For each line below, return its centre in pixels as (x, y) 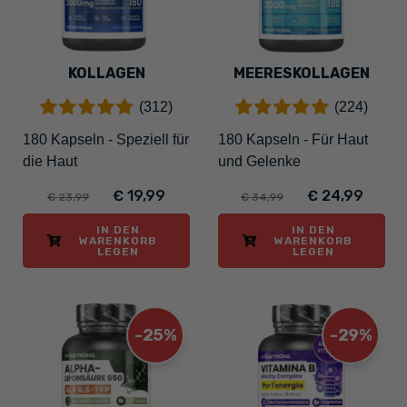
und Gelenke (260, 162)
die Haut (50, 162)
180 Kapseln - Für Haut (293, 140)
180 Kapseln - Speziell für (106, 140)
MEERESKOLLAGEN (302, 73)
